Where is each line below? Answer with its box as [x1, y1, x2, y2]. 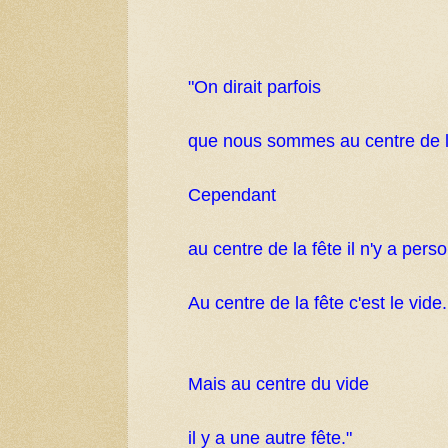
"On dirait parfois [188, 77, 321, 98]
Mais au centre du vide [188, 374, 369, 395]
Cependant [188, 185, 276, 206]
